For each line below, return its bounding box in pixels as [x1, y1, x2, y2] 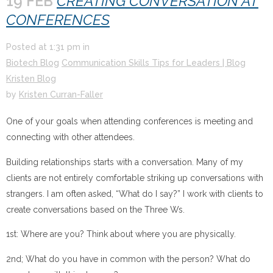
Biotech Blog [6, 58, 59, 68]
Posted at [6, 42, 49, 52]
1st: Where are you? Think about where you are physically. [6, 229, 236, 239]
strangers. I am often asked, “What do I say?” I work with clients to [6, 188, 263, 199]
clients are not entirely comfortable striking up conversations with [6, 172, 263, 183]
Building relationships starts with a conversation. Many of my [6, 157, 243, 167]
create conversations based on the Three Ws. [6, 204, 185, 214]
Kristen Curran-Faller [19, 90, 103, 100]
